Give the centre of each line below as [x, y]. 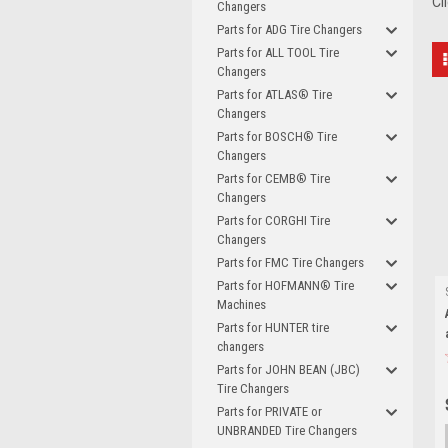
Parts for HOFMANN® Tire [285, 285]
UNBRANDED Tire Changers [287, 430]
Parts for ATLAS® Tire [274, 94]
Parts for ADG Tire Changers [289, 29]
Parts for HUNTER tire [273, 327]
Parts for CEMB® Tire [273, 178]
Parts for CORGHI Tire [273, 220]
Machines [241, 304]
